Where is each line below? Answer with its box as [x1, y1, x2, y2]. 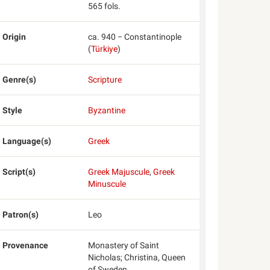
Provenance [2, 240, 49, 250]
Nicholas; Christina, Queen [87, 253, 186, 262]
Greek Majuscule [87, 167, 149, 177]
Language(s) [2, 136, 52, 146]
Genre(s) [2, 75, 37, 84]
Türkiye [90, 44, 118, 54]
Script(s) [2, 167, 36, 177]
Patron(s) [2, 210, 39, 219]
